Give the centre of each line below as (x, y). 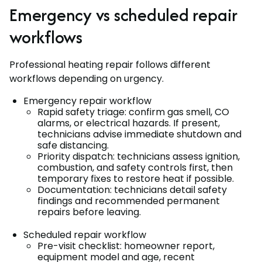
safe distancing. (73, 145)
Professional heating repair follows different (110, 64)
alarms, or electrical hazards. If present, (129, 123)
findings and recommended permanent (129, 201)
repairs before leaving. (89, 212)
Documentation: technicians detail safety (132, 189)
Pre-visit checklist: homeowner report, (126, 246)
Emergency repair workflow (87, 101)
